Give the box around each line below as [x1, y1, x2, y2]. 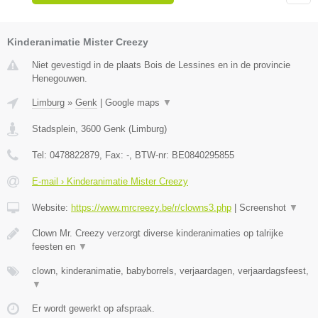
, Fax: [99, 150, 126, 161]
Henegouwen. [32, 73, 87, 84]
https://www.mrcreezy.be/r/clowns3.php [71, 202, 231, 214]
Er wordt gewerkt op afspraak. [32, 303, 155, 314]
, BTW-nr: [129, 150, 172, 161]
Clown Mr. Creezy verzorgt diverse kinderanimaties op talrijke [32, 228, 283, 239]
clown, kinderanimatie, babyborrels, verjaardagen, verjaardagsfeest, [32, 265, 309, 277]
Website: [32, 202, 71, 214]
